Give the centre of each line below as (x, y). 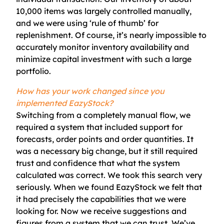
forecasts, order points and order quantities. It (105, 139)
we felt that (179, 187)
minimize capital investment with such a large (104, 59)
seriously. (35, 187)
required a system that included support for (99, 127)
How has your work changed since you (90, 91)
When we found (85, 187)
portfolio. (33, 71)
